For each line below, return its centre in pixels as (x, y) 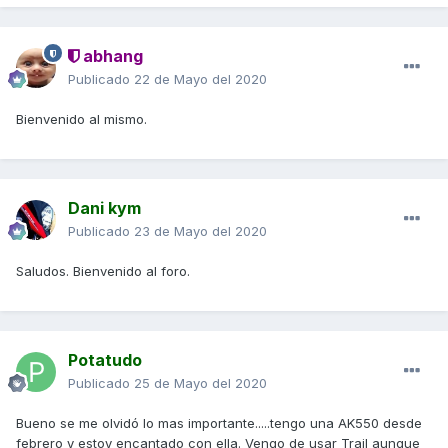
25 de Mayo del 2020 (200, 383)
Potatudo (105, 360)
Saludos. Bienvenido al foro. (103, 271)
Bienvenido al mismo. (81, 119)
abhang (111, 56)
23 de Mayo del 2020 (200, 231)
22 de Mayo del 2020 (200, 79)
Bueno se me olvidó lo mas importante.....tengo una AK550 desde (219, 423)
